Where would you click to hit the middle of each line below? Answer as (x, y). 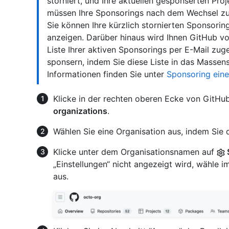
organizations (80, 111)
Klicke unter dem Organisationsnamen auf (135, 152)
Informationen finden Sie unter (107, 74)
